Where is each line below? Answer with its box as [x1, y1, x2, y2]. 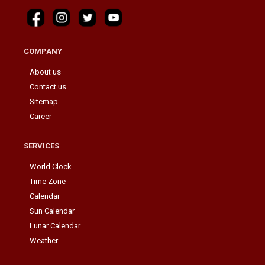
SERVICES [24, 141, 59, 150]
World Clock [30, 161, 72, 171]
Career [30, 111, 51, 121]
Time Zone [30, 176, 66, 186]
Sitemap [30, 96, 58, 106]
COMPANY [24, 46, 62, 56]
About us [30, 67, 61, 76]
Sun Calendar [30, 206, 75, 215]
